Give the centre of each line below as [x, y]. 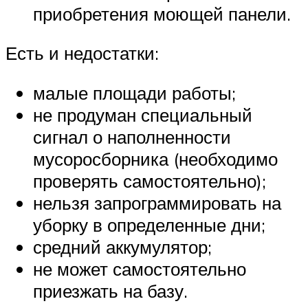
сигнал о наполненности [132, 137]
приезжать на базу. [110, 291]
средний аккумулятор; [122, 247]
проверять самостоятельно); [150, 181]
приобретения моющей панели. [162, 13]
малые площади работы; [134, 93]
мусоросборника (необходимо [155, 159]
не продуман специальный [143, 115]
